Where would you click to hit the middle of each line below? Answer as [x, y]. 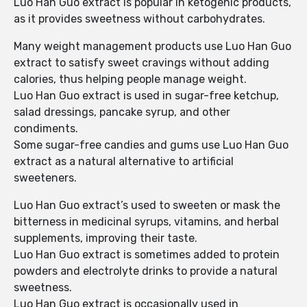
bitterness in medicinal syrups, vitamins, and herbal [146, 222]
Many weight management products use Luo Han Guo [152, 47]
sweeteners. [45, 178]
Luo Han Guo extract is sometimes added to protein [147, 255]
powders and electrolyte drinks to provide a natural [146, 271]
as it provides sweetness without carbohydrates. [139, 19]
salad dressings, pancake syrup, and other [122, 112]
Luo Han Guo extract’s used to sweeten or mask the [147, 206]
